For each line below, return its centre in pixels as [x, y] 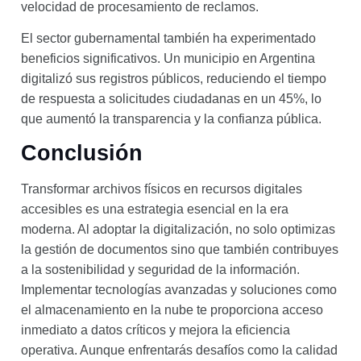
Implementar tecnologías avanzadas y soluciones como [179, 290]
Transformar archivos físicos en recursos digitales [162, 189]
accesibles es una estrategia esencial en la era [155, 210]
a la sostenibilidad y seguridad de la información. [160, 270]
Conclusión [82, 154]
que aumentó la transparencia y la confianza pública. [171, 119]
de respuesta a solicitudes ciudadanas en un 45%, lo [171, 99]
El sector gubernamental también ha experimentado [168, 39]
